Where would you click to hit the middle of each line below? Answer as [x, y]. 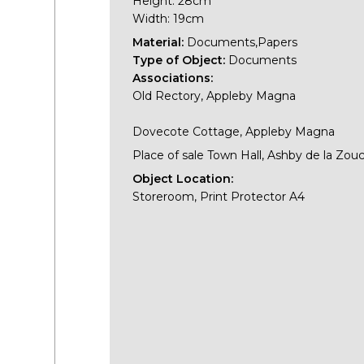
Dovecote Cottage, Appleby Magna [234, 131]
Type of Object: [181, 60]
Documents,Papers [243, 42]
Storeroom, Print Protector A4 [219, 196]
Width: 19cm [169, 18]
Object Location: [183, 178]
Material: [160, 42]
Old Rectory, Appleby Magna [214, 95]
